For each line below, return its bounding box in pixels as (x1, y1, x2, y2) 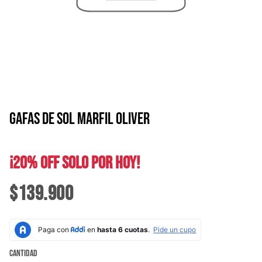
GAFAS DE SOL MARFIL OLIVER (9, 109, 150, 129)
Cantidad (9, 248, 37, 259)
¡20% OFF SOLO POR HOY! (9, 153, 140, 174)
